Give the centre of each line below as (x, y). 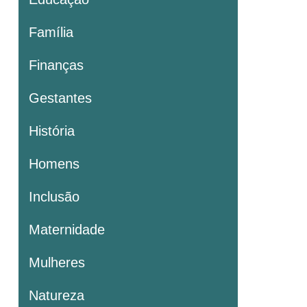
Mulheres (57, 262)
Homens (54, 163)
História (52, 131)
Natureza (57, 295)
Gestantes (60, 98)
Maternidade (67, 229)
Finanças (56, 65)
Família (51, 32)
